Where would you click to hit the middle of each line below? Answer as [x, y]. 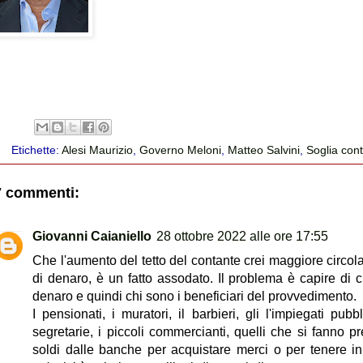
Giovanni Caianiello [92, 237]
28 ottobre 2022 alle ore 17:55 [242, 237]
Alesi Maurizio [98, 150]
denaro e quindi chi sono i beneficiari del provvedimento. [194, 297]
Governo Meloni [181, 150]
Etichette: [37, 150]
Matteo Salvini [264, 150]
